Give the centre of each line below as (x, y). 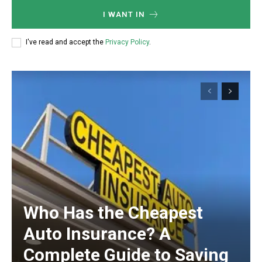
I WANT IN (124, 14)
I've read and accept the (65, 42)
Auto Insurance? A (97, 233)
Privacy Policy (127, 42)
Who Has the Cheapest (113, 212)
